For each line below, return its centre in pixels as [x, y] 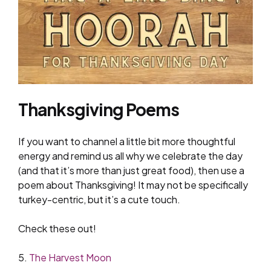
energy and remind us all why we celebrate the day [130, 155]
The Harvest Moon [70, 257]
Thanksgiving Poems [99, 109]
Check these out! [57, 228]
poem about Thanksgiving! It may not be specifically [133, 184]
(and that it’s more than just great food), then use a [131, 170]
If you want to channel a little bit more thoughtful [127, 141]
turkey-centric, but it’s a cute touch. [99, 199]
